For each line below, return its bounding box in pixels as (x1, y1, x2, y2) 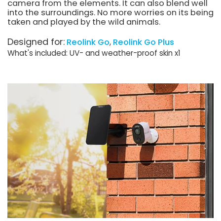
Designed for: (7, 36, 65, 48)
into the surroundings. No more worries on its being (7, 6, 214, 18)
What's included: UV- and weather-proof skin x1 (7, 48, 181, 59)
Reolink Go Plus (113, 37, 174, 48)
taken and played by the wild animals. (7, 16, 160, 28)
